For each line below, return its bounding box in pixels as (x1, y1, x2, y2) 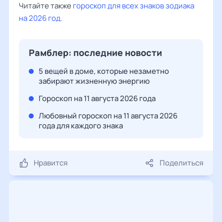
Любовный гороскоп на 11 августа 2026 (39, 111, 177, 121)
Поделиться (160, 158, 203, 168)
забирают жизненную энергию (39, 76, 150, 86)
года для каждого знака (39, 120, 123, 131)
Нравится (34, 158, 67, 168)
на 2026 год (19, 13, 60, 23)
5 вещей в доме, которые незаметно (39, 66, 169, 76)
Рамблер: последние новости (29, 47, 162, 58)
